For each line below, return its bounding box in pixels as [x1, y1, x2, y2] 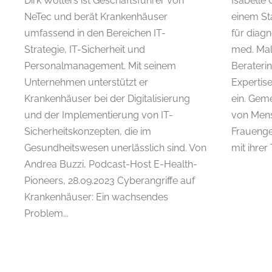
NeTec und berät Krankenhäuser [24, 10, 168, 22]
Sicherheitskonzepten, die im [24, 125, 151, 137]
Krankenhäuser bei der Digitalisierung [24, 92, 190, 104]
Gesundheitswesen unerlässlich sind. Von [24, 141, 206, 154]
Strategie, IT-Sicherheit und [24, 43, 145, 55]
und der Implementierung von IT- [24, 109, 173, 121]
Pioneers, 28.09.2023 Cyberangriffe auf [24, 174, 195, 186]
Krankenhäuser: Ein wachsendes [24, 191, 168, 203]
